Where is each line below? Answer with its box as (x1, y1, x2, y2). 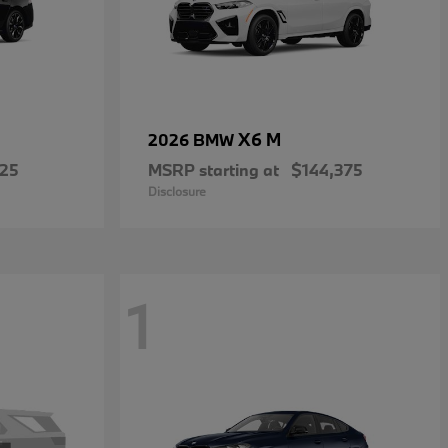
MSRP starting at (148, 159, 279, 181)
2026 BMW (148, 129, 238, 151)
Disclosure (148, 183, 206, 200)
